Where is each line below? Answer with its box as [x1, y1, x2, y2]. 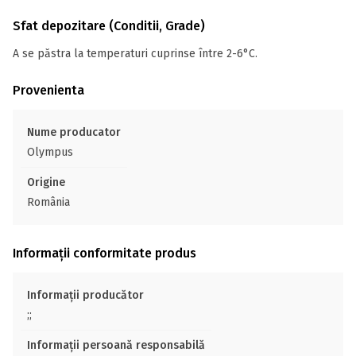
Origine [27, 176, 65, 189]
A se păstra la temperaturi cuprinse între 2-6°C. [13, 47, 257, 60]
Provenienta [13, 83, 84, 98]
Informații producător [27, 288, 144, 302]
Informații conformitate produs [13, 246, 196, 261]
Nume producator [27, 126, 121, 139]
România [27, 195, 70, 209]
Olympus [27, 145, 73, 159]
